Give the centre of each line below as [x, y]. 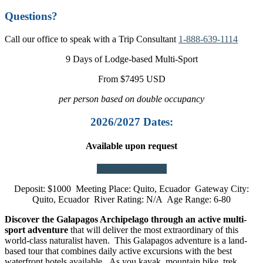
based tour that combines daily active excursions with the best [118, 251]
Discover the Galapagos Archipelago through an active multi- [126, 220]
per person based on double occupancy [131, 99]
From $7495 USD [131, 79]
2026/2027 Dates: [131, 122]
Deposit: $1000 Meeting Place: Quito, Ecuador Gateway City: [131, 189]
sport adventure [36, 230]
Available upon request [131, 146]
